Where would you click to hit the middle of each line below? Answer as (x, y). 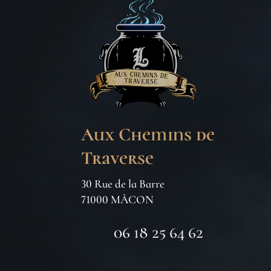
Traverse (118, 158)
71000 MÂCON (118, 199)
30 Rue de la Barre (123, 183)
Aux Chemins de (148, 134)
